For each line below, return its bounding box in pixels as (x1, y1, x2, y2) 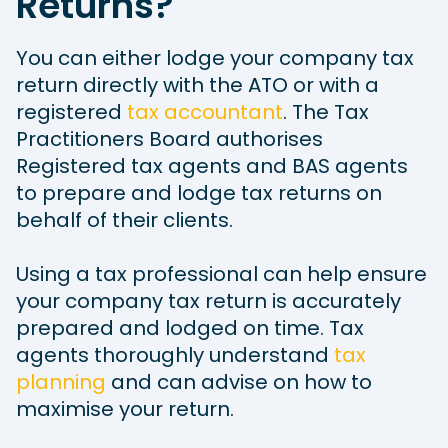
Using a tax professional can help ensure (16, 259, 427, 288)
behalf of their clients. (16, 205, 233, 234)
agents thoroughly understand (16, 340, 334, 369)
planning (16, 367, 106, 396)
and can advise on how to (106, 367, 372, 396)
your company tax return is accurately (16, 286, 401, 315)
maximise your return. (16, 394, 234, 423)
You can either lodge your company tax (16, 43, 414, 72)
